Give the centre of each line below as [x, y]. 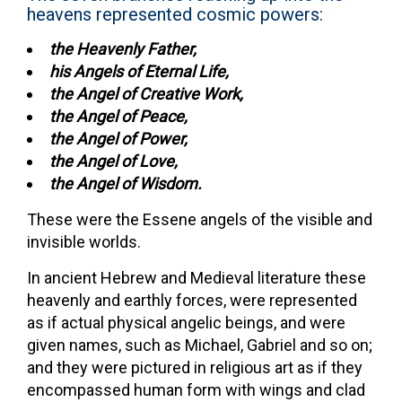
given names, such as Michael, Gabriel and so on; [200, 345]
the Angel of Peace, [118, 116]
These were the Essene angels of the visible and [200, 219]
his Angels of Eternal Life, [139, 71]
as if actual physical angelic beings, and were [186, 322]
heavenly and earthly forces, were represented [192, 300]
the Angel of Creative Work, [146, 93]
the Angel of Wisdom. [126, 183]
